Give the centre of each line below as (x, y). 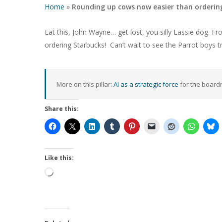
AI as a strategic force (146, 84)
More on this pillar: (85, 84)
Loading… (69, 173)
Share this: (62, 109)
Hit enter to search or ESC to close (100, 139)
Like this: (59, 158)
